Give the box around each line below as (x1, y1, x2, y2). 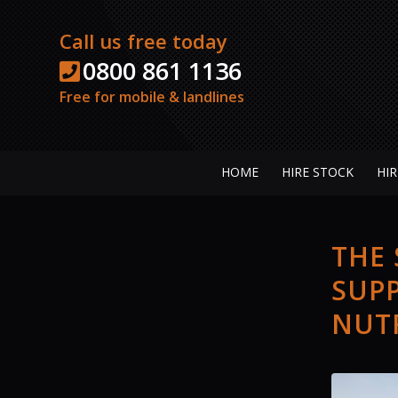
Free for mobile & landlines (60, 86, 245, 107)
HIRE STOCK (281, 163, 354, 180)
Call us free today (60, 27, 228, 54)
